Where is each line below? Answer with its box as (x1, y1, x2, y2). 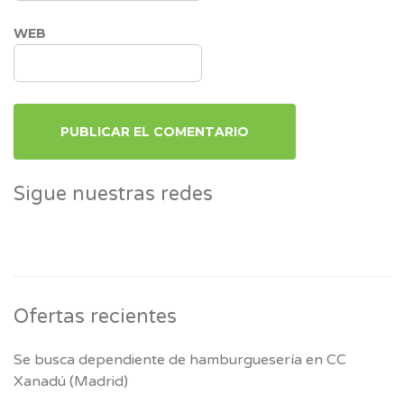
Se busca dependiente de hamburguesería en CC (14, 350, 346, 369)
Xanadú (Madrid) (14, 372, 128, 390)
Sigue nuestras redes (14, 181, 213, 206)
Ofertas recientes (14, 304, 177, 328)
